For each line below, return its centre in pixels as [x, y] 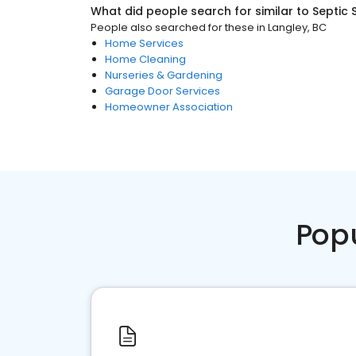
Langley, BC [297, 27]
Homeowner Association [169, 107]
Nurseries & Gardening [164, 75]
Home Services [144, 43]
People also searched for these [172, 27]
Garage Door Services [163, 91]
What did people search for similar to [201, 11]
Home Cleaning [145, 59]
